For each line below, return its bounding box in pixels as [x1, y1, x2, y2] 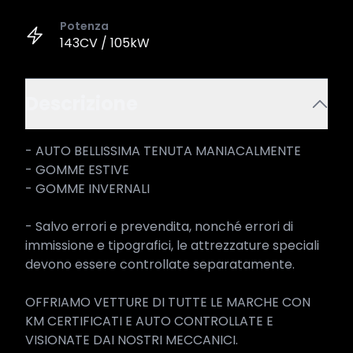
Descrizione [25, 91, 138, 117]
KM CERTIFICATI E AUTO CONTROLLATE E [25, 312, 273, 330]
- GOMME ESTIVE [25, 161, 132, 179]
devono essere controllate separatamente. [25, 255, 295, 273]
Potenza [60, 18, 109, 34]
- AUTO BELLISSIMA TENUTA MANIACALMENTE [25, 142, 301, 160]
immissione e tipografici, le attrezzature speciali [25, 236, 319, 255]
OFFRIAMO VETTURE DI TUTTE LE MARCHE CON [25, 293, 310, 311]
